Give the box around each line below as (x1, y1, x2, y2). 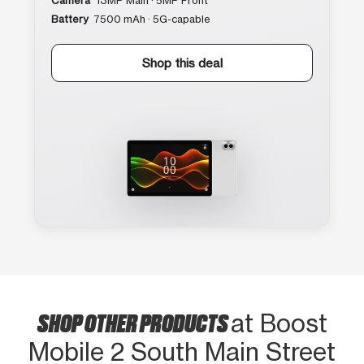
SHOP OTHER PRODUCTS (37, 305, 231, 337)
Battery (51, 12, 88, 25)
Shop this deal (141, 54, 223, 71)
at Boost (230, 308, 327, 338)
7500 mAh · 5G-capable (91, 12, 210, 25)
